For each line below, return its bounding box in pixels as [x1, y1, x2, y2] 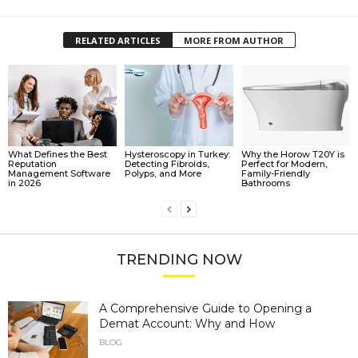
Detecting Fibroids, [124, 157, 209, 169]
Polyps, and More [124, 167, 201, 179]
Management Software [8, 167, 110, 179]
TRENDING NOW [116, 250, 242, 268]
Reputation [8, 157, 57, 169]
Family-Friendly [241, 167, 310, 179]
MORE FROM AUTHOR [183, 34, 284, 47]
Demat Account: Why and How [99, 316, 275, 331]
